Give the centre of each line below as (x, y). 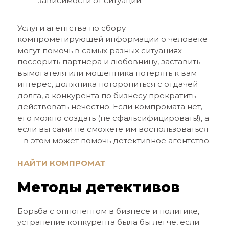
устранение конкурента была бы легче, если (108, 222)
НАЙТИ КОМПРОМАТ (61, 163)
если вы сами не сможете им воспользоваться (112, 129)
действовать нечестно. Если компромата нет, (110, 107)
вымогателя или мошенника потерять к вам (107, 73)
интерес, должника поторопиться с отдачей (107, 84)
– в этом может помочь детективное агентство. (114, 140)
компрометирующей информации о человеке (112, 39)
